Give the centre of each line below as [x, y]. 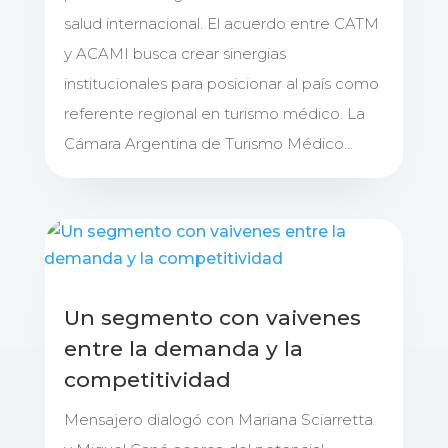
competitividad [147, 380]
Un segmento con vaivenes [212, 318]
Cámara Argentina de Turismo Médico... [208, 144]
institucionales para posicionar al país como [221, 84]
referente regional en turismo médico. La [214, 114]
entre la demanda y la [183, 349]
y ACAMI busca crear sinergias [174, 54]
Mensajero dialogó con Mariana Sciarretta [218, 420]
